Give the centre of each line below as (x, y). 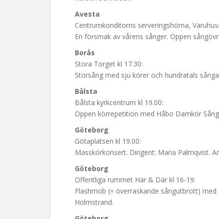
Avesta (87, 14)
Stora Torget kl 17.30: (109, 64)
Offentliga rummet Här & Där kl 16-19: (135, 180)
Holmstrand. (94, 202)
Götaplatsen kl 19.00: (108, 141)
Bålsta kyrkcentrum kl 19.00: (119, 102)
